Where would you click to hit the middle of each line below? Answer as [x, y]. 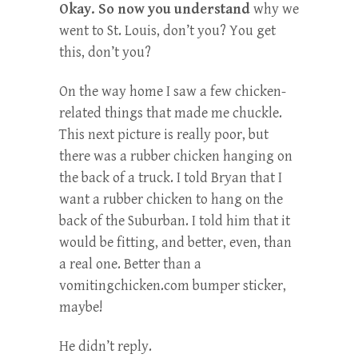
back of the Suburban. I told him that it [175, 221]
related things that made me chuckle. [171, 113]
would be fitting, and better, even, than [175, 242]
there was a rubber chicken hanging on [176, 156]
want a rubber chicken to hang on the [171, 199]
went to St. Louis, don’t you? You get [167, 30]
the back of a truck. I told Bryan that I [171, 177]
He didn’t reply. [105, 346]
